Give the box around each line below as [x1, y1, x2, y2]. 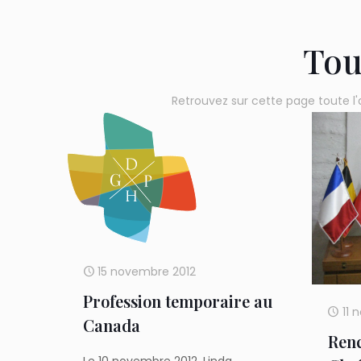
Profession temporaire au [83, 290, 273, 312]
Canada [83, 314, 141, 336]
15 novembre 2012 [98, 263, 197, 280]
